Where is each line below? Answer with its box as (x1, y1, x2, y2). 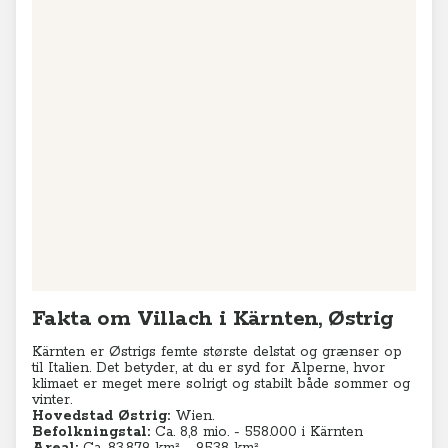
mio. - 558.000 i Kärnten (203, 423, 363, 441)
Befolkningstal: (32, 423, 150, 441)
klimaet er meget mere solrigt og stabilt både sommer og (32, 375, 410, 393)
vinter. (32, 391, 72, 409)
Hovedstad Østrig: (32, 407, 175, 425)
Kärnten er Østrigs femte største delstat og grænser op (32, 343, 402, 361)
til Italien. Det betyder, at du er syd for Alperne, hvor (32, 359, 385, 377)
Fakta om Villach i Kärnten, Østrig (32, 305, 394, 333)
